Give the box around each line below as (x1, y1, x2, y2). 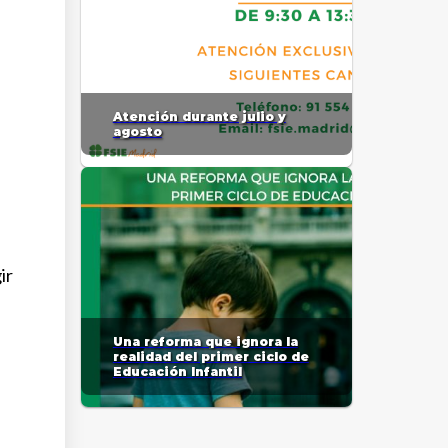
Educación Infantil (112, 364, 242, 379)
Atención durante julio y (112, 109, 286, 124)
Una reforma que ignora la (112, 334, 298, 349)
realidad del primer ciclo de (112, 349, 309, 364)
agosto (112, 124, 162, 139)
